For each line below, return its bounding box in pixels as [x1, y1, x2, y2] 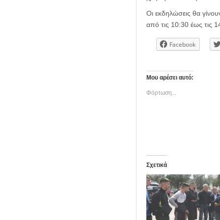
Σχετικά [146, 162, 167, 169]
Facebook [169, 40, 195, 49]
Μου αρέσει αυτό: [146, 74, 193, 82]
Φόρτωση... [146, 89, 176, 97]
